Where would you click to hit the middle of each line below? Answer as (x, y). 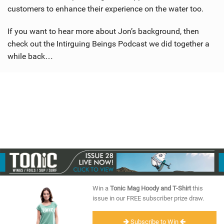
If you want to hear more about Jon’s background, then (103, 31)
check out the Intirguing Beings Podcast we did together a (108, 44)
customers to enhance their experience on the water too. (105, 9)
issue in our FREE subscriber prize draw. (148, 198)
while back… (30, 56)
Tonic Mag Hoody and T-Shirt (150, 188)
